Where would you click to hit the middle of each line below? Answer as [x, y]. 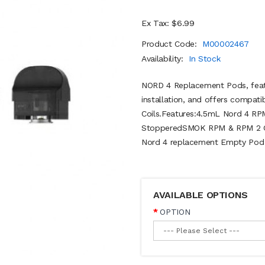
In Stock [205, 59]
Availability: [164, 59]
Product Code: [171, 44]
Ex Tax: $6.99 [168, 23]
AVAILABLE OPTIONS [201, 195]
